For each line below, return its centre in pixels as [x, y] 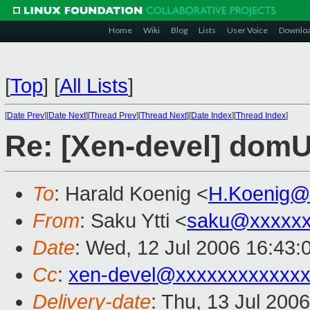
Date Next [67, 116]
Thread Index [261, 116]
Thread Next [164, 116]
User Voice [247, 30]
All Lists [94, 86]
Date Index [211, 116]
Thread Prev [113, 116]
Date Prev [26, 116]
